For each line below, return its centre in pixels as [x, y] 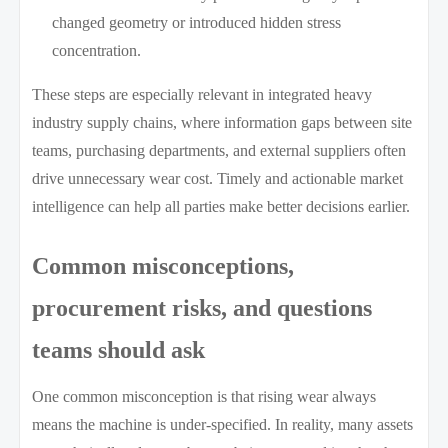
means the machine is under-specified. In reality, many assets [223, 424]
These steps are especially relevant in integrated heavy [202, 94]
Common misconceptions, [163, 265]
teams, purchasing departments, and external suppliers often [219, 150]
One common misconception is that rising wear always [204, 396]
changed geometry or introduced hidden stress [197, 22]
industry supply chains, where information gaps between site [222, 122]
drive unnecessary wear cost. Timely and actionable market [218, 178]
